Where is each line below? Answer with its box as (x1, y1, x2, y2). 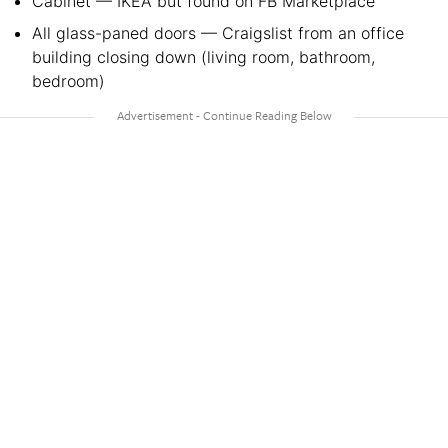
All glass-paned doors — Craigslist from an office (32, 22, 404, 43)
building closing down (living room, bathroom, (32, 46, 375, 67)
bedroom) (32, 70, 105, 91)
